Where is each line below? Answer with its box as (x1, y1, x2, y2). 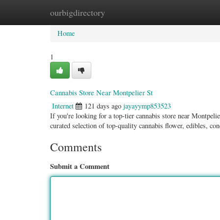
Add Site (163, 7, 188, 17)
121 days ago (84, 101, 121, 110)
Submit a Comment (50, 161, 110, 171)
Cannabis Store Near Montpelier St (50, 87, 153, 97)
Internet (52, 101, 74, 110)
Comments (50, 139, 102, 155)
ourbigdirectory (50, 6, 105, 18)
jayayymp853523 (123, 101, 171, 110)
